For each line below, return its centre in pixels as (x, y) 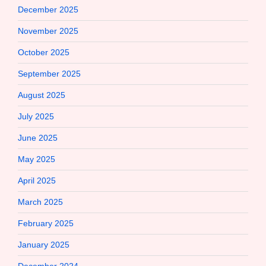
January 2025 (44, 244)
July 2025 (36, 116)
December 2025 (48, 9)
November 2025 (48, 31)
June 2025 (38, 137)
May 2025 (37, 159)
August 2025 (42, 95)
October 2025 (44, 52)
